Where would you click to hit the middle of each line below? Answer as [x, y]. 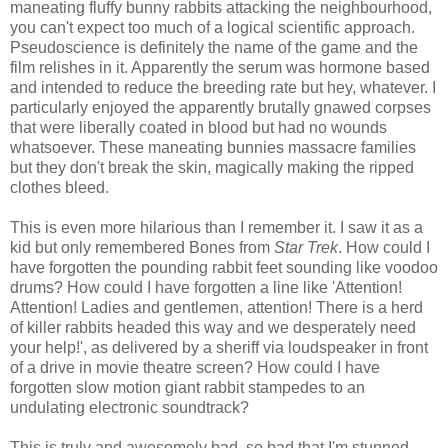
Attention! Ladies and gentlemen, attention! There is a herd [216, 307]
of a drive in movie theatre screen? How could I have [195, 367]
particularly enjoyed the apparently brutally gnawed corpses [220, 107]
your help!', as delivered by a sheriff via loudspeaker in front [219, 347]
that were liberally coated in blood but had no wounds [198, 127]
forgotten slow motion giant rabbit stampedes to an [187, 387]
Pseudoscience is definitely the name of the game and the [214, 47]
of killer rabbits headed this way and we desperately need [213, 327]
